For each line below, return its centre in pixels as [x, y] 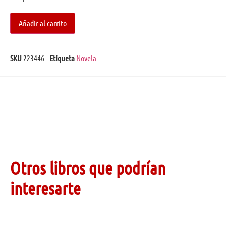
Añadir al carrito [43, 23]
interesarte [45, 188]
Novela [86, 58]
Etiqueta [62, 58]
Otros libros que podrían [88, 167]
